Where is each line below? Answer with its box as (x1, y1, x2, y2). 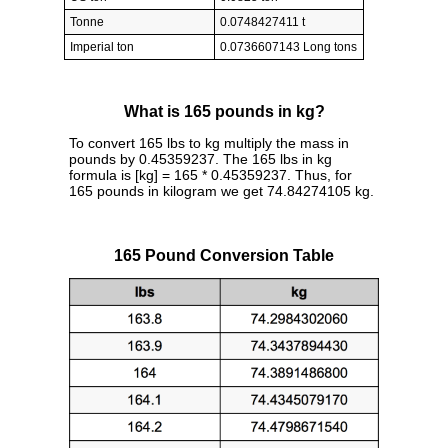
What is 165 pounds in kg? (123, 103, 325, 121)
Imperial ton (70, 40, 134, 55)
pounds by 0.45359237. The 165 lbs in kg (69, 150, 332, 167)
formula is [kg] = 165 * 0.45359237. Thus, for (69, 166, 352, 183)
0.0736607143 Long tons (220, 40, 357, 55)
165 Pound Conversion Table (114, 246, 334, 264)
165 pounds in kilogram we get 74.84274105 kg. (69, 182, 374, 199)
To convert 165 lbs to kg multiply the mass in (69, 134, 349, 151)
